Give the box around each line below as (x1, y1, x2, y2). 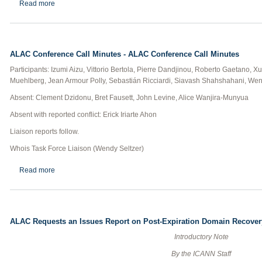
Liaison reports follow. (10, 127, 79, 136)
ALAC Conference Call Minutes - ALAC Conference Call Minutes (10, 50, 239, 58)
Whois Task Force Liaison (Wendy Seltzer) (10, 144, 144, 153)
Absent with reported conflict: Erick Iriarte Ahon (10, 111, 157, 119)
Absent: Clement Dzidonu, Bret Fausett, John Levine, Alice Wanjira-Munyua (10, 94, 249, 102)
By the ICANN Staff (171, 249, 231, 258)
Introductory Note (174, 232, 229, 241)
